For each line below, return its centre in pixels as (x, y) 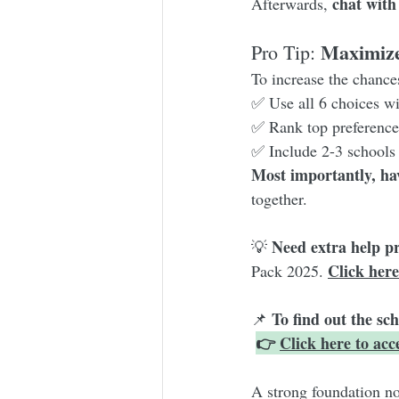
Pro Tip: (286, 53)
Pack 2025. (289, 271)
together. (279, 199)
